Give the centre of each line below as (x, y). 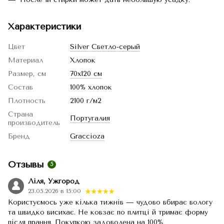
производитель (34, 122)
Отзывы (26, 164)
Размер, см (27, 73)
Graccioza (87, 136)
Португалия (90, 118)
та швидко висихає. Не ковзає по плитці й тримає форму (108, 212)
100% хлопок (91, 87)
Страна (20, 114)
